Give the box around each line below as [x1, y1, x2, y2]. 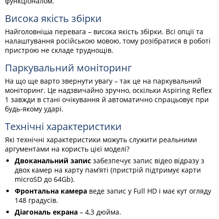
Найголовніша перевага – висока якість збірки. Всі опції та [5, 27, 203, 36]
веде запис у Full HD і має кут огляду [87, 186, 211, 196]
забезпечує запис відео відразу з [91, 156, 204, 165]
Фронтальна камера [15, 186, 87, 196]
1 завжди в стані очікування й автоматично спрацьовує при [5, 95, 209, 104]
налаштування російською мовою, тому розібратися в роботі [5, 36, 211, 45]
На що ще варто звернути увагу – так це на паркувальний [5, 76, 201, 86]
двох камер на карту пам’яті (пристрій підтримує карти [15, 165, 201, 175]
